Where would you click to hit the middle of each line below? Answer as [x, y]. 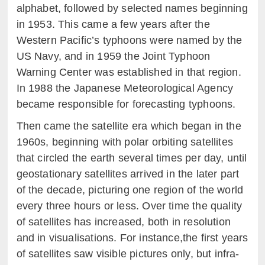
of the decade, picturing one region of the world [130, 190]
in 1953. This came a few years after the [113, 24]
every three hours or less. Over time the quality [129, 206]
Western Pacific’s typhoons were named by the [129, 40]
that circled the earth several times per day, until [132, 158]
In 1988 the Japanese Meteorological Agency [125, 88]
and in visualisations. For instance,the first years [132, 238]
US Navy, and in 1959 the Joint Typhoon [113, 56]
